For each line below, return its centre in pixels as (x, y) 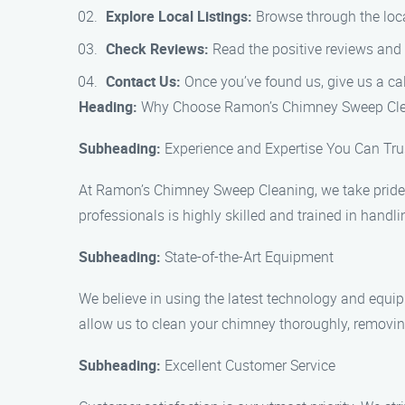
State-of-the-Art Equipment (247, 257)
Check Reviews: (157, 49)
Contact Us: (143, 81)
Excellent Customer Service (248, 365)
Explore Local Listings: (179, 16)
